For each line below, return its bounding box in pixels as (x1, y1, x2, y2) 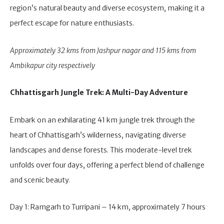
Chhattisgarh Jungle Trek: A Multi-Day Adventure (10, 88, 188, 97)
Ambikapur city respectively (10, 60, 95, 70)
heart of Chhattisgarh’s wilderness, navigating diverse (10, 130, 186, 139)
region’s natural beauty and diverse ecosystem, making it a (10, 3, 204, 12)
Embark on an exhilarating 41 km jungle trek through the (10, 115, 195, 124)
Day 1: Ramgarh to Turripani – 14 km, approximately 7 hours (10, 202, 205, 211)
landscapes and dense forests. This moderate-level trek (10, 145, 192, 154)
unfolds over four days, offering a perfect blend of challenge (10, 160, 204, 169)
